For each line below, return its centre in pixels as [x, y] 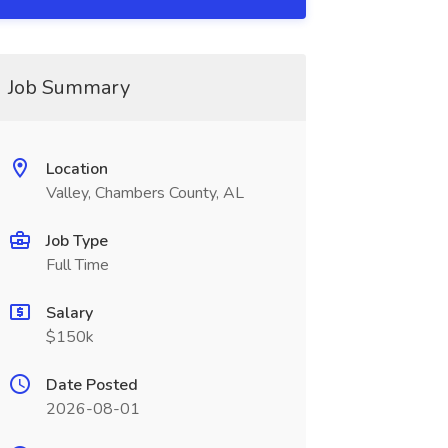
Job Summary [68, 87]
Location [76, 169]
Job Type [76, 241]
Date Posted [91, 385]
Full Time [77, 265]
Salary [69, 313]
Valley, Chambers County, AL [144, 193]
